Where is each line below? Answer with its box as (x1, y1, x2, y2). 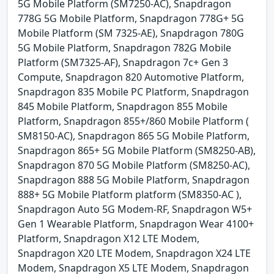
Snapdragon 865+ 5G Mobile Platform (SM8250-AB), (18, 143, 256, 157)
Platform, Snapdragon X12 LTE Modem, (18, 231, 199, 245)
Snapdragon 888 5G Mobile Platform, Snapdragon (18, 172, 250, 187)
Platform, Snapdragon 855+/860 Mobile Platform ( (18, 114, 249, 128)
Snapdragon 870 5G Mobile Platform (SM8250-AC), (18, 158, 250, 172)
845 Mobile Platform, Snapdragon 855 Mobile (18, 99, 228, 113)
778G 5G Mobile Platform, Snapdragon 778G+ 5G (18, 11, 244, 25)
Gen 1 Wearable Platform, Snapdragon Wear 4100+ (18, 217, 254, 231)
